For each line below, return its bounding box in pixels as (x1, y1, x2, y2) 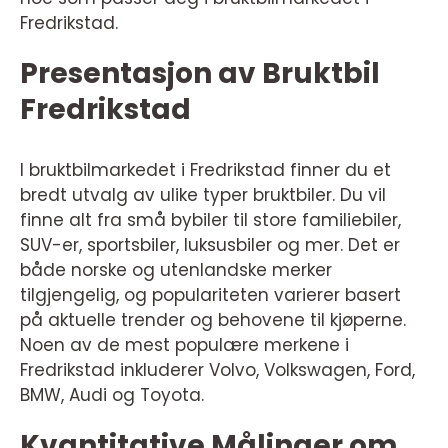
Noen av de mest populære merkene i (20, 333, 349, 358)
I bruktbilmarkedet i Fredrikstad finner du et (20, 158, 391, 183)
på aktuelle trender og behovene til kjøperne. (20, 308, 406, 333)
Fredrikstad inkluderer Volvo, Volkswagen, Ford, (20, 358, 415, 383)
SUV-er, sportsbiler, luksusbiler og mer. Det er (20, 233, 400, 258)
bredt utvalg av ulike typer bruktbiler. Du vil (20, 183, 386, 208)
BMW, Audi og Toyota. (20, 383, 204, 408)
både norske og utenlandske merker (20, 258, 332, 283)
